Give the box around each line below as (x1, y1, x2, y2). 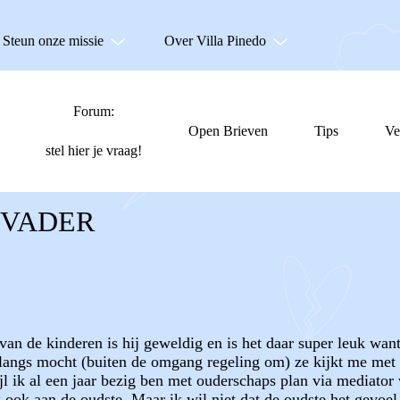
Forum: (73, 104, 114, 119)
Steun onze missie (3, 33, 104, 48)
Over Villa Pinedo (164, 33, 266, 48)
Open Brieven (188, 123, 268, 138)
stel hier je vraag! (46, 143, 142, 158)
